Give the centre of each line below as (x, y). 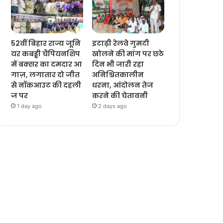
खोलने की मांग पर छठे (128, 54)
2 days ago (113, 106)
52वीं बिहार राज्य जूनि (46, 44)
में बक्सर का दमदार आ (47, 64)
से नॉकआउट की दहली (46, 85)
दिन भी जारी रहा (118, 64)
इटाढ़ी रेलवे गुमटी (121, 44)
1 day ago (30, 106)
